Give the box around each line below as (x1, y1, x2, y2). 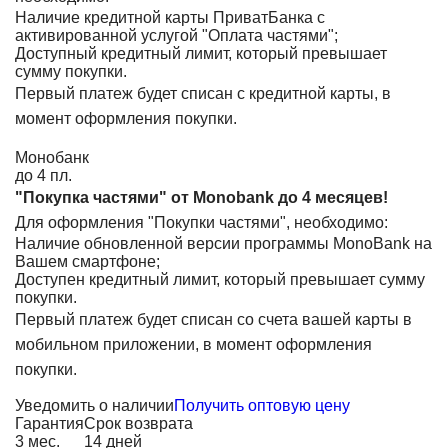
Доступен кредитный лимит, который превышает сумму (15, 271, 425, 288)
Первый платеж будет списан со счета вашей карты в (15, 311, 412, 328)
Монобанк (15, 149, 89, 166)
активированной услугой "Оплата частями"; (15, 27, 338, 44)
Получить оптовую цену (174, 397, 350, 414)
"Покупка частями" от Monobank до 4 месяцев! (15, 189, 388, 206)
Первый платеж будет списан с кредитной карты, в (15, 85, 391, 102)
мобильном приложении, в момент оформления (15, 336, 372, 353)
